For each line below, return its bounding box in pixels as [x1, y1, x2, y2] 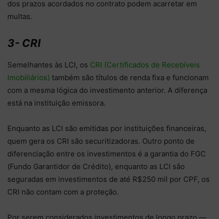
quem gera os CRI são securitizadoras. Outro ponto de [7, 136, 195, 146]
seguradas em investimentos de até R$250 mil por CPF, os [7, 174, 210, 184]
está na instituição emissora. [7, 98, 108, 108]
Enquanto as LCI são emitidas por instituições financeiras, [7, 123, 206, 133]
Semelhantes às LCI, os [7, 60, 90, 69]
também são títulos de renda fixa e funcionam [50, 72, 209, 82]
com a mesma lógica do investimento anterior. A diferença [7, 85, 207, 95]
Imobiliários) [7, 72, 50, 82]
